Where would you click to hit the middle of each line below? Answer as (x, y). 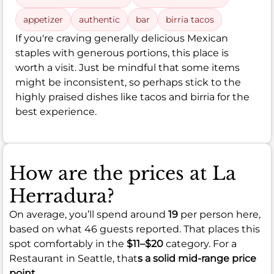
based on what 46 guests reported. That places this (135, 229)
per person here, (219, 215)
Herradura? (62, 196)
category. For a (200, 244)
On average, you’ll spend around (89, 215)
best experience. (56, 112)
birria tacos (190, 20)
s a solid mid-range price (197, 259)
